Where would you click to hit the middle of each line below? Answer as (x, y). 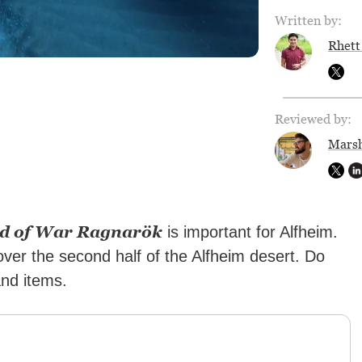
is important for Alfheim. (250, 232)
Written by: (308, 20)
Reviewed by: (313, 119)
